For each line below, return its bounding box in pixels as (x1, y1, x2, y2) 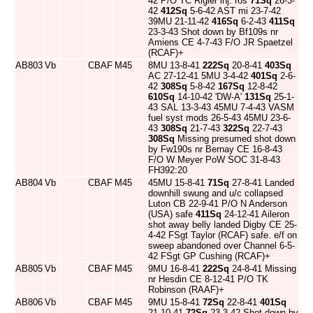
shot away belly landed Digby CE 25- (148, 219, 297, 230)
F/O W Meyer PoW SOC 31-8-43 (148, 154, 280, 165)
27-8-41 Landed (229, 177, 294, 188)
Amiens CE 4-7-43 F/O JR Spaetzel (148, 37, 293, 48)
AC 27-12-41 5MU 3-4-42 (148, 71, 251, 81)
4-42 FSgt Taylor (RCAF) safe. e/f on (148, 230, 297, 240)
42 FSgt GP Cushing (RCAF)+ (148, 251, 270, 261)
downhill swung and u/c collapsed (148, 188, 283, 198)
